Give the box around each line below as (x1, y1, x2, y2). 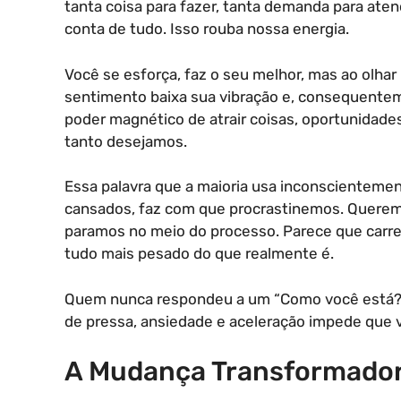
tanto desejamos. (64, 132, 187, 150)
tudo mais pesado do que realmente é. (64, 244, 334, 262)
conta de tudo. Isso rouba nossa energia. (64, 20, 349, 38)
